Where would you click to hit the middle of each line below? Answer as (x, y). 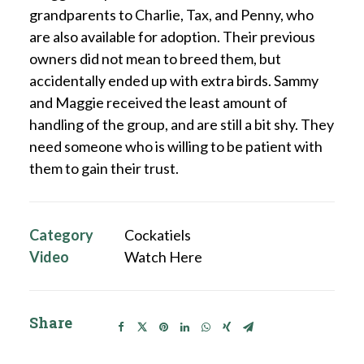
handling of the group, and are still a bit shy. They (182, 124)
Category (61, 235)
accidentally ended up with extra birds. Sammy (174, 80)
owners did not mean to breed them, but (155, 58)
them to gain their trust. (104, 168)
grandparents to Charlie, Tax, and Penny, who (171, 15)
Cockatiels (158, 235)
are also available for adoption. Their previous (172, 37)
